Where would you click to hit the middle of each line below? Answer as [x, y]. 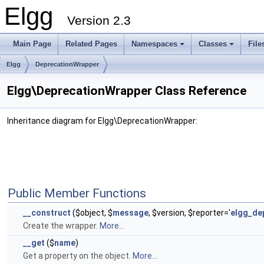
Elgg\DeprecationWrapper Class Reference [127, 91]
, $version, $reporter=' [189, 213]
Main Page [32, 44]
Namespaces [154, 44]
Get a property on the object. [78, 256]
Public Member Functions [77, 193]
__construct [47, 213]
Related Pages [91, 44]
